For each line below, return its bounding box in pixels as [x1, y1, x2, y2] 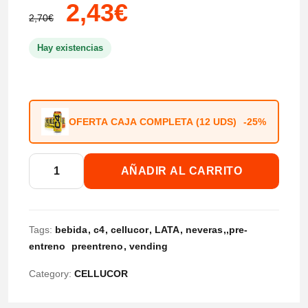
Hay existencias [37, 43, 103, 54]
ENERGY [28, 195, 76, 207]
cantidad [28, 252, 70, 265]
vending [129, 241, 168, 252]
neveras [186, 224, 223, 236]
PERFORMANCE [28, 175, 115, 188]
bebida [55, 224, 87, 236]
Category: [29, 268, 74, 280]
